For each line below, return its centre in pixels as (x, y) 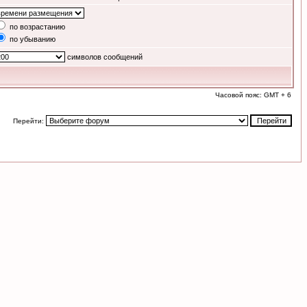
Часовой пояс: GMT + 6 (253, 95)
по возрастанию (36, 27)
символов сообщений (104, 57)
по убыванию (32, 39)
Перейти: (29, 121)
